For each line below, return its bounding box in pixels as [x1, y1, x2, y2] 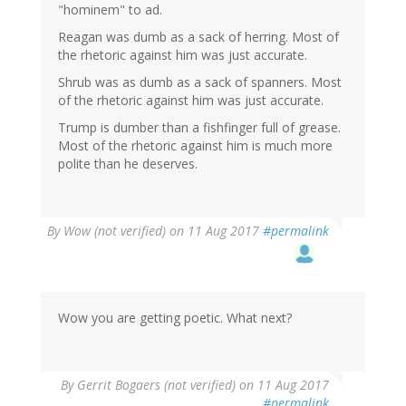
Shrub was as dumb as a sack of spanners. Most [58, 73, 342, 92]
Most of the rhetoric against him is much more [58, 137, 333, 155]
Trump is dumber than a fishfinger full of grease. [58, 119, 341, 137]
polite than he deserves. [58, 155, 198, 173]
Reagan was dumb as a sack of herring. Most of [58, 28, 339, 46]
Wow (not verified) [63, 222, 166, 240]
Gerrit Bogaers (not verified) [77, 376, 236, 394]
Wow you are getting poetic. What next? [58, 309, 292, 327]
